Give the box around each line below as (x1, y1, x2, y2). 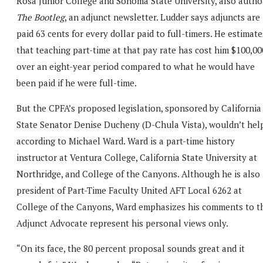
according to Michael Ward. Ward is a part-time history (16, 134, 235, 147)
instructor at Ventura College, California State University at (16, 151, 257, 163)
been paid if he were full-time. (16, 76, 137, 89)
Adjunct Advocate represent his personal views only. (16, 217, 228, 229)
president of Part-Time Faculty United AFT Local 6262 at (16, 184, 242, 196)
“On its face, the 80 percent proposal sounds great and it (16, 242, 245, 254)
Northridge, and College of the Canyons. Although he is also (16, 167, 260, 180)
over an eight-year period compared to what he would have (16, 60, 255, 72)
